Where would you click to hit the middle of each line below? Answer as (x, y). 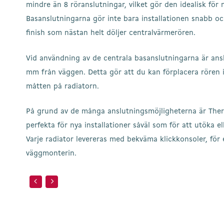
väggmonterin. (51, 154)
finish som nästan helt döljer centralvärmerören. (111, 33)
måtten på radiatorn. (62, 86)
